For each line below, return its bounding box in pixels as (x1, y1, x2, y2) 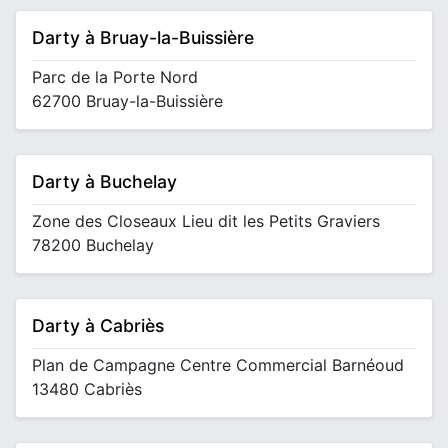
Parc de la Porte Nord (32, 67, 198, 87)
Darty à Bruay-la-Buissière (32, 27, 254, 48)
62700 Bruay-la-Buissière (32, 91, 223, 111)
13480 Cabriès (32, 379, 142, 399)
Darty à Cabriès (32, 315, 164, 336)
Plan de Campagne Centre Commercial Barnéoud (32, 355, 404, 375)
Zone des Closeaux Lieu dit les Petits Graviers (32, 211, 380, 231)
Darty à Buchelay (32, 171, 177, 192)
